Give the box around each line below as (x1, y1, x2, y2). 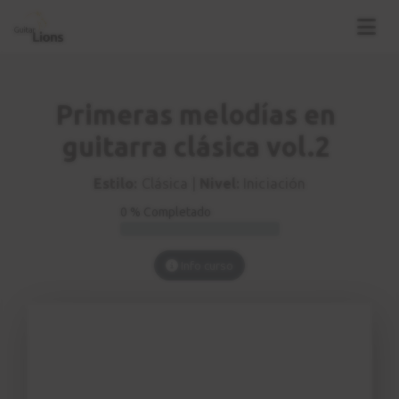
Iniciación (240, 175, 305, 192)
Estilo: (94, 175, 138, 192)
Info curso (177, 258, 234, 273)
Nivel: (199, 175, 240, 192)
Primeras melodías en (56, 100, 336, 131)
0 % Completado (119, 205, 212, 220)
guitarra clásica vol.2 (61, 132, 330, 163)
